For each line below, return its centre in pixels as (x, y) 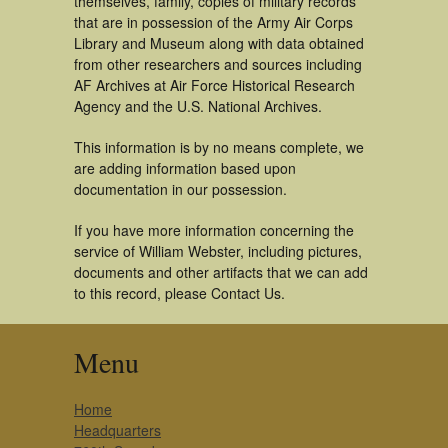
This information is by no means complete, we (219, 147)
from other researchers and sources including (218, 64)
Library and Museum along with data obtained (219, 43)
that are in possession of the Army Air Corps (213, 22)
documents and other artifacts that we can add (221, 272)
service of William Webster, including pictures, (218, 251)
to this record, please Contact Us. (179, 293)
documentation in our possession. (180, 189)
